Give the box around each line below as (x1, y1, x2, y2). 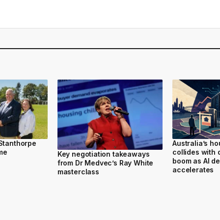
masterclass (57, 167, 99, 176)
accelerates (172, 165, 214, 174)
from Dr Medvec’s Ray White (57, 159, 154, 167)
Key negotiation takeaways (57, 150, 150, 158)
